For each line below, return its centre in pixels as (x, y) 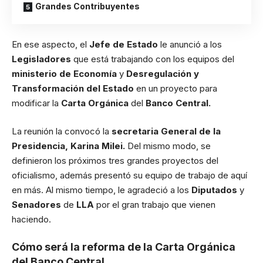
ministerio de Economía (65, 74)
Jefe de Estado (125, 45)
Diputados (215, 190)
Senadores (38, 204)
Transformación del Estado (74, 89)
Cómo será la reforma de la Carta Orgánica (124, 247)
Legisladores (43, 59)
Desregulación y (163, 74)
